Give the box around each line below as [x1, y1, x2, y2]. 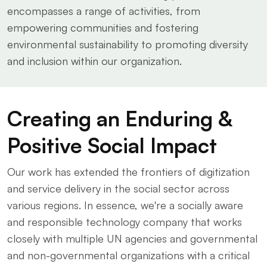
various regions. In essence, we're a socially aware [7, 198, 243, 212]
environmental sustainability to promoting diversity [7, 38, 248, 51]
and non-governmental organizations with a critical [7, 249, 250, 262]
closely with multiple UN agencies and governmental [7, 232, 257, 245]
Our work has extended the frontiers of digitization [7, 165, 250, 178]
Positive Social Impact [7, 132, 217, 158]
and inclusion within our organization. [7, 54, 182, 67]
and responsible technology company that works [7, 215, 242, 228]
